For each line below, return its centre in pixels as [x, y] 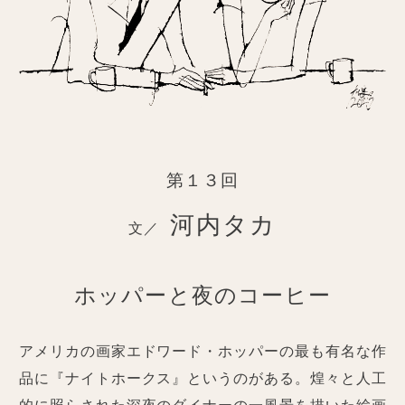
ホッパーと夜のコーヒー [202, 295]
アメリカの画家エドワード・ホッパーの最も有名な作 [202, 352]
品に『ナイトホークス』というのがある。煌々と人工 [202, 379]
